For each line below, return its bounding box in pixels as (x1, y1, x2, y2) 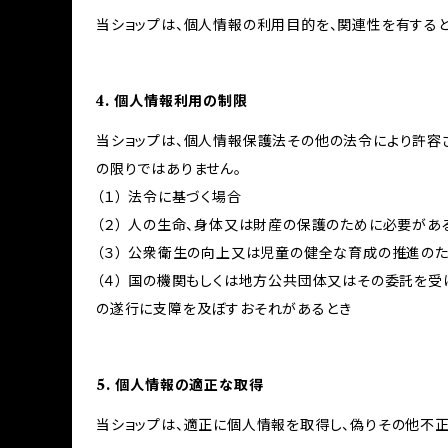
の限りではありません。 (96, 160, 242, 178)
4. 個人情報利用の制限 (96, 92, 248, 110)
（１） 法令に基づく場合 (96, 188, 242, 206)
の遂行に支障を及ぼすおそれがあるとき (96, 300, 352, 318)
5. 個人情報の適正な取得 (96, 376, 264, 394)
